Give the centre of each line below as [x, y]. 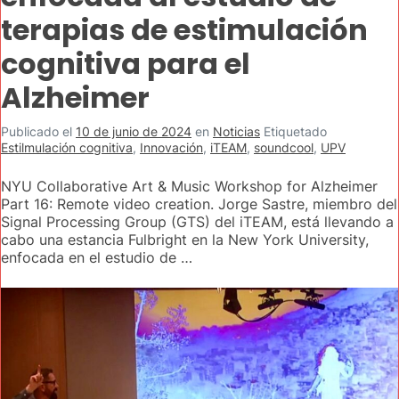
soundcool [284, 147]
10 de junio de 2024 [134, 131]
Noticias [236, 131]
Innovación [171, 147]
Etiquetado [295, 131]
